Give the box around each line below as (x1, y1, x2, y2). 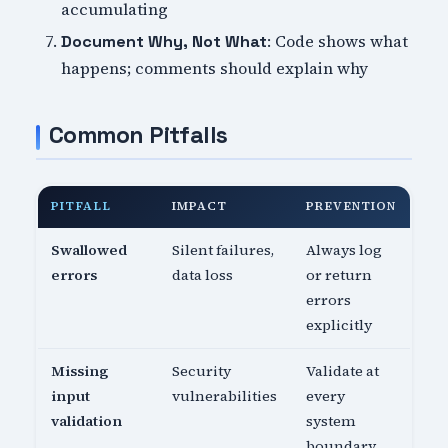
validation (51, 411, 123, 432)
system (306, 411, 357, 432)
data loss (172, 265, 234, 286)
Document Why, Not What (61, 31, 268, 53)
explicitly (306, 315, 373, 336)
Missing (51, 361, 109, 382)
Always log (306, 240, 383, 261)
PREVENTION (306, 198, 396, 215)
